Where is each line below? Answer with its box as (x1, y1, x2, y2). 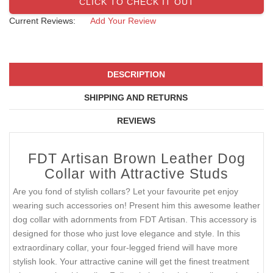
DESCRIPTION (107, 69, 165, 80)
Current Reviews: (9, 15, 76, 26)
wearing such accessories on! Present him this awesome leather (13, 200, 260, 211)
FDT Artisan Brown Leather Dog (27, 151, 246, 167)
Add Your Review (90, 15, 156, 26)
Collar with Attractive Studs (44, 166, 229, 182)
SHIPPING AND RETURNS (84, 93, 188, 103)
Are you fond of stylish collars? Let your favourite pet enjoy (13, 186, 238, 197)
